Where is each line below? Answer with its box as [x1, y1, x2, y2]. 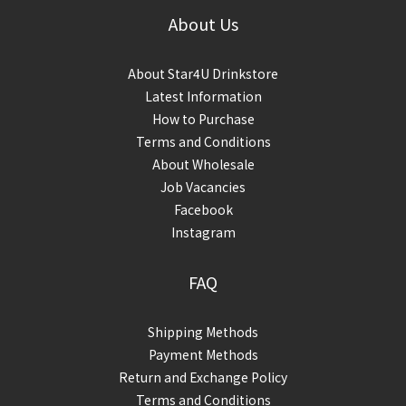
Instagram [170, 222, 236, 241]
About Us [168, 11, 238, 35]
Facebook [173, 199, 233, 218]
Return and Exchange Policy [119, 367, 287, 386]
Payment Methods [148, 344, 258, 363]
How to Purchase [151, 109, 255, 128]
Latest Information [144, 86, 262, 105]
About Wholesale [151, 154, 255, 173]
